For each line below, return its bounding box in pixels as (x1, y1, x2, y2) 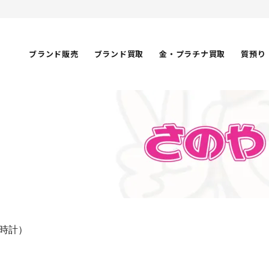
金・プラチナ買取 (159, 48, 225, 59)
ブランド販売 (29, 48, 79, 59)
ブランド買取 (94, 48, 144, 59)
